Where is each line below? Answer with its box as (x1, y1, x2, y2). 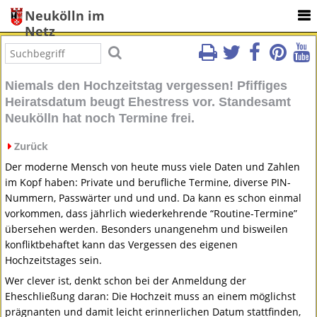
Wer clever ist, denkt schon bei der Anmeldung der (5, 274, 247, 288)
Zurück (14, 139, 49, 154)
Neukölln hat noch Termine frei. (5, 111, 195, 126)
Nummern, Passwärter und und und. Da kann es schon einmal (5, 191, 302, 205)
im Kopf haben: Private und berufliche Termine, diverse (5, 175, 272, 190)
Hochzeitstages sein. (5, 253, 103, 267)
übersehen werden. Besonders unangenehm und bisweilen (5, 222, 289, 236)
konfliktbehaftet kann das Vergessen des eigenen (5, 238, 238, 252)
